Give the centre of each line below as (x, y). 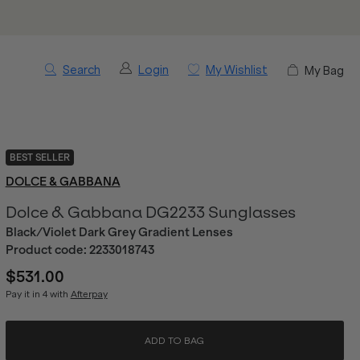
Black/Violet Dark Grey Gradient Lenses (119, 232)
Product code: (47, 250)
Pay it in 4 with (38, 294)
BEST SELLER (39, 157)
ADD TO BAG (175, 341)
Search (82, 70)
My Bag (324, 70)
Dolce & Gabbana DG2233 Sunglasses (150, 212)
